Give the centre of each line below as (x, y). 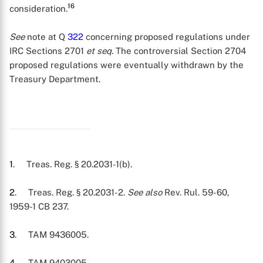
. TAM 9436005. (52, 235)
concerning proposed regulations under (167, 37)
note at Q (46, 37)
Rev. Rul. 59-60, (196, 192)
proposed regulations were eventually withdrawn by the (127, 65)
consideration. (38, 9)
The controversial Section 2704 (180, 51)
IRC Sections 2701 (48, 51)
